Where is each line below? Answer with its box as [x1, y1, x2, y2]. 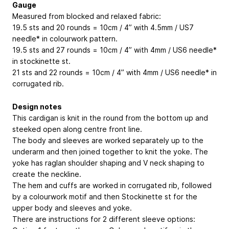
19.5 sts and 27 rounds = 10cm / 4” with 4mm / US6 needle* [12, 45, 217, 54]
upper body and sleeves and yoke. [12, 203, 132, 212]
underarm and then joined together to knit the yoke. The [12, 147, 208, 156]
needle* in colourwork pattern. [12, 34, 118, 43]
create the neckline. [12, 169, 81, 178]
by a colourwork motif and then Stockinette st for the [12, 192, 197, 201]
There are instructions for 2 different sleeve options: [12, 214, 195, 223]
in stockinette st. [12, 56, 71, 65]
